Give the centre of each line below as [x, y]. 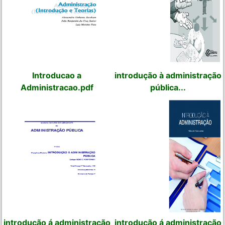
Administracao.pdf [57, 87]
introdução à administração [168, 75]
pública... [168, 87]
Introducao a [57, 75]
